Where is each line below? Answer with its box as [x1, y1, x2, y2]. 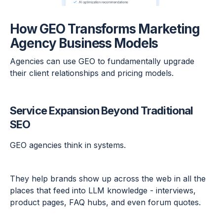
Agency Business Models [10, 36, 158, 51]
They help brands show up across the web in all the [10, 174, 206, 184]
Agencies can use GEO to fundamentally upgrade [10, 56, 194, 67]
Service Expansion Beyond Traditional [10, 104, 193, 117]
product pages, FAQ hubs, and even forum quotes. [10, 197, 201, 208]
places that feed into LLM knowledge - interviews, [10, 185, 196, 196]
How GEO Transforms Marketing [10, 21, 200, 37]
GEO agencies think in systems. [10, 140, 128, 150]
